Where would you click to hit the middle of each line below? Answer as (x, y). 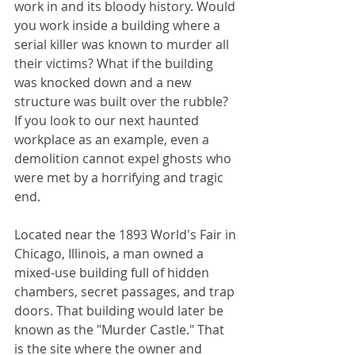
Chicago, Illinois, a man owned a (111, 253)
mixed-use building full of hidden (113, 272)
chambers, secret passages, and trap (126, 291)
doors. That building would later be (120, 310)
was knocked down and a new (104, 82)
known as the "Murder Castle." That (121, 329)
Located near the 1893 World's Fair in (127, 234)
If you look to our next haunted (108, 120)
